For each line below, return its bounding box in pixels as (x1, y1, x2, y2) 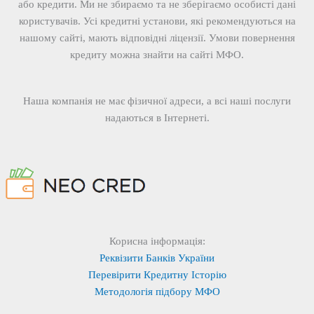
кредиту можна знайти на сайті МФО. (70, 49, 244, 61)
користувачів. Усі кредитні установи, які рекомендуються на (18, 15, 296, 27)
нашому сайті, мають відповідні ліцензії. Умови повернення (19, 32, 295, 44)
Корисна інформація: (109, 235, 205, 247)
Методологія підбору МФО (94, 285, 220, 297)
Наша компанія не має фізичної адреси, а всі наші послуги (23, 95, 291, 107)
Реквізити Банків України (100, 252, 214, 264)
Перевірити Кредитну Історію (88, 268, 226, 280)
